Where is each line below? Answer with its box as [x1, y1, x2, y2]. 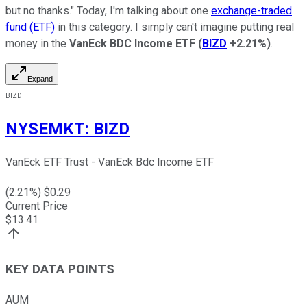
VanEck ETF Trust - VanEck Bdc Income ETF [5, 156, 214, 169]
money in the [5, 36, 69, 50]
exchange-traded [211, 3, 292, 17]
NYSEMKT [5, 119, 85, 138]
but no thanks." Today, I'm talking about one [5, 3, 211, 17]
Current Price [5, 199, 68, 213]
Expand [27, 74, 53, 83]
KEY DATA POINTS [5, 262, 114, 278]
